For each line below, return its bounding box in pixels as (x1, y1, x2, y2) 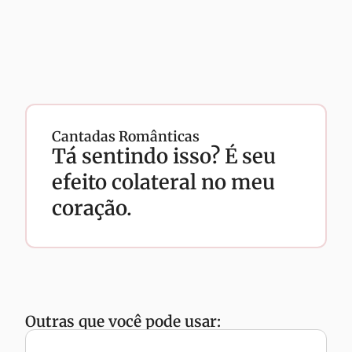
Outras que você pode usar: (25, 312, 221, 331)
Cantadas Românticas (52, 128, 200, 145)
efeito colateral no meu (52, 170, 275, 195)
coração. (52, 196, 132, 221)
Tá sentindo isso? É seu (52, 144, 276, 169)
